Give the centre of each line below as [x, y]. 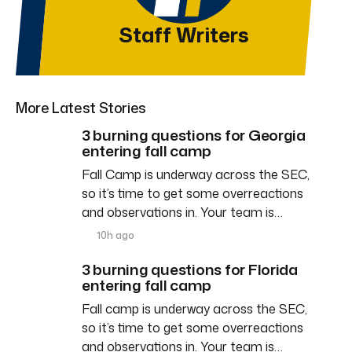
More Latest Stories [81, 107]
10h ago [115, 235]
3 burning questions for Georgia [194, 134]
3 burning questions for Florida [190, 269]
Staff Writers [184, 34]
